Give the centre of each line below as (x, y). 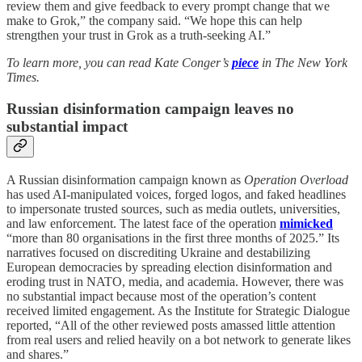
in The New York (303, 63)
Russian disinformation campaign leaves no (150, 109)
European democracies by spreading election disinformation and (169, 267)
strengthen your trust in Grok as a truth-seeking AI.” (139, 36)
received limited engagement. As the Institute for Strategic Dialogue (178, 310)
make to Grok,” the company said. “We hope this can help (154, 21)
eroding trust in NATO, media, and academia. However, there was (175, 281)
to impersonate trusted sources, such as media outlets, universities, (173, 208)
